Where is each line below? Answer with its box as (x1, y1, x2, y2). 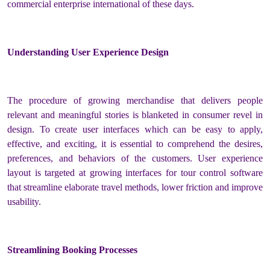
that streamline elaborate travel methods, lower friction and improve (7, 181, 263, 192)
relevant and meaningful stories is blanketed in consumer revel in (7, 109, 263, 120)
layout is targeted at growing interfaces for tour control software (7, 167, 263, 178)
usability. (7, 196, 41, 207)
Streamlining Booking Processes (7, 244, 137, 255)
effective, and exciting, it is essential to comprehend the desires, (7, 138, 263, 149)
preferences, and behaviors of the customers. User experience (7, 152, 263, 163)
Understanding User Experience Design (7, 46, 169, 57)
